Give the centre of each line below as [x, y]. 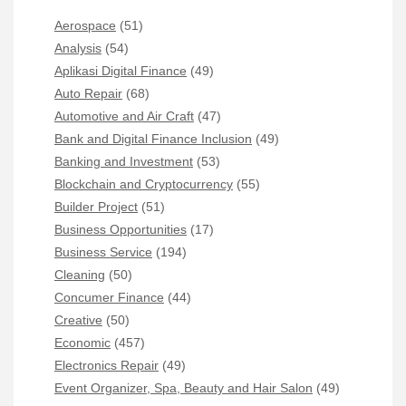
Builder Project [96, 207]
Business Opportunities [121, 230]
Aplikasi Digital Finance [121, 71]
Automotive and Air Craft [124, 116]
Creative [78, 320]
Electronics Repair [106, 366]
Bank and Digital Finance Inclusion [153, 139]
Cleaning [80, 275]
